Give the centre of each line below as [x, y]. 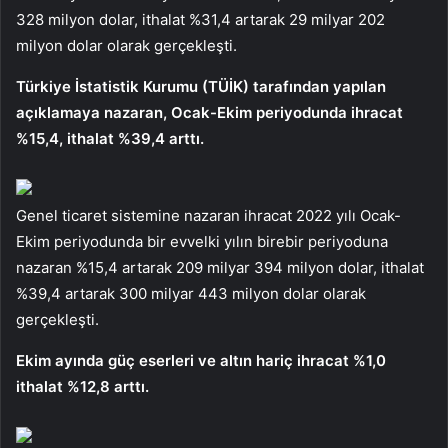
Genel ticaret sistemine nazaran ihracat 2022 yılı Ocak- [208, 215]
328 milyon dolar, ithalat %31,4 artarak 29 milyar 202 [200, 19]
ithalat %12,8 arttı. [82, 386]
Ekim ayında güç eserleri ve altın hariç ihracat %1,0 [201, 360]
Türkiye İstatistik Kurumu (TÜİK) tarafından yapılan [201, 86]
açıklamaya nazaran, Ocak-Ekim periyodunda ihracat [209, 112]
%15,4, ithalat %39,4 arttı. [110, 138]
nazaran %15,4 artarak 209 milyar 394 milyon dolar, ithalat [220, 267]
